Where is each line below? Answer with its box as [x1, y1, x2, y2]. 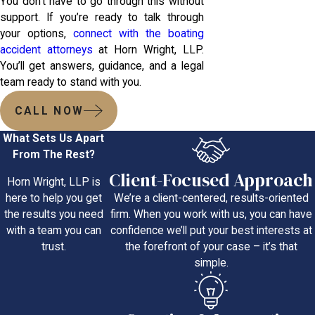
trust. [41, 240, 66, 253]
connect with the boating [72, 27, 204, 40]
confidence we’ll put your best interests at [110, 224, 312, 237]
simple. [193, 256, 229, 269]
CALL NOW [14, 104, 84, 117]
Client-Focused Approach [109, 167, 314, 192]
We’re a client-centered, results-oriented [113, 191, 309, 205]
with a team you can [6, 224, 101, 237]
